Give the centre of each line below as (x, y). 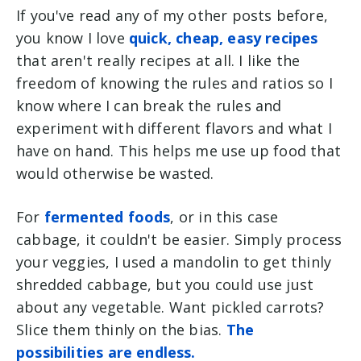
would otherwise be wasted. (115, 173)
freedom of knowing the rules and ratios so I (174, 83)
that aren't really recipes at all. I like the (158, 60)
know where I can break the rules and (149, 105)
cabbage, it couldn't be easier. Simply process (179, 239)
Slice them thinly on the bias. (121, 329)
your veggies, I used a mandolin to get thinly (174, 261)
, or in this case (224, 216)
